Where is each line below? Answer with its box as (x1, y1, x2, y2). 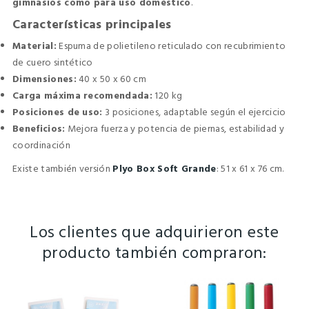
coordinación (12, 137, 70, 154)
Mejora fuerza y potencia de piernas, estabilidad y (65, 121, 284, 137)
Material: (12, 38, 57, 54)
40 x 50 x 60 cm (76, 71, 146, 88)
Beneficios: (12, 121, 66, 137)
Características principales (12, 14, 172, 35)
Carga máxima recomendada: (12, 88, 152, 104)
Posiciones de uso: (12, 104, 103, 121)
